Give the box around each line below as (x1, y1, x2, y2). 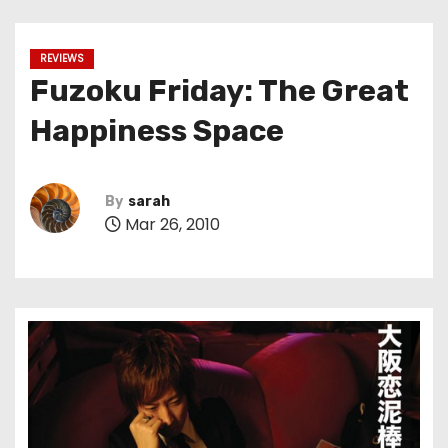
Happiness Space (30, 113, 284, 149)
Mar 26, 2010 (121, 212, 220, 236)
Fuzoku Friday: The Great (30, 73, 409, 109)
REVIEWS (40, 51, 84, 66)
